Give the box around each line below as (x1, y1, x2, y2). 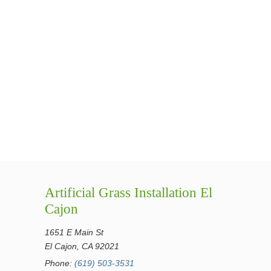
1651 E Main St (45, 227, 103, 237)
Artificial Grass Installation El (45, 185, 212, 200)
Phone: (45, 258, 74, 268)
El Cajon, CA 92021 (45, 241, 119, 251)
